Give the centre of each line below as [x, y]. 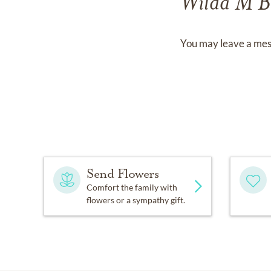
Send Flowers [123, 174]
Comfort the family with [132, 187]
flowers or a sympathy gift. [136, 200]
